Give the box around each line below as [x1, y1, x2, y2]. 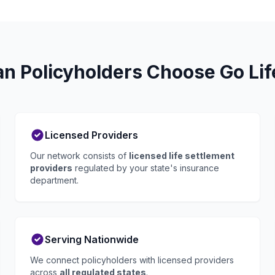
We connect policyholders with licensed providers [30, 255, 234, 265]
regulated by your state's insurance [72, 163, 219, 173]
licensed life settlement [129, 150, 234, 161]
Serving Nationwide [45, 233, 139, 246]
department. [30, 175, 79, 185]
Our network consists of [30, 150, 129, 161]
